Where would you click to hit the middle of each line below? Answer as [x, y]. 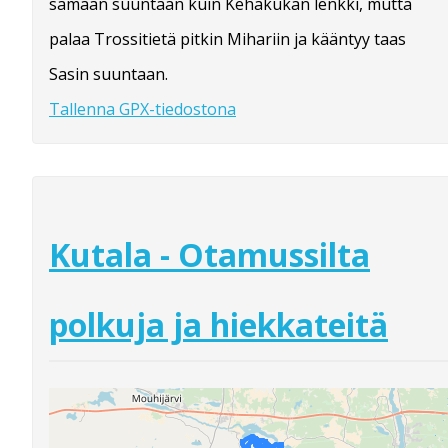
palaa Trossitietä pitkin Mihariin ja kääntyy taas [227, 39]
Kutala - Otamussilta [209, 254]
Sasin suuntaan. [108, 74]
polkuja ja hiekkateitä [218, 324]
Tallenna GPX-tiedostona [142, 109]
